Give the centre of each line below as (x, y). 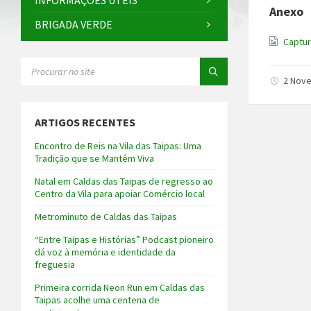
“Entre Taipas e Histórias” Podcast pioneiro (124, 240)
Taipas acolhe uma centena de (97, 300)
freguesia (55, 265)
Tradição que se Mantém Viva (94, 159)
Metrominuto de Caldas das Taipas (106, 217)
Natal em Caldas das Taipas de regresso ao (124, 182)
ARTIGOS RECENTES (85, 123)
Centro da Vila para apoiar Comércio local (120, 194)
